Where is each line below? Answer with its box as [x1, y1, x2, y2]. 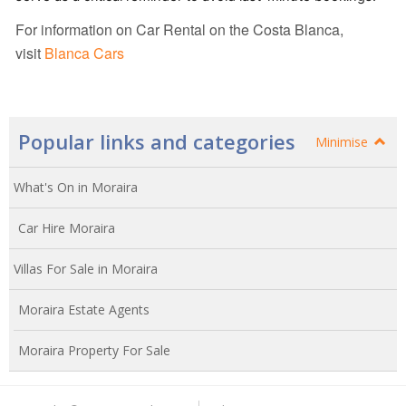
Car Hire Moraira [18, 218, 115, 237]
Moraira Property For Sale [18, 341, 170, 359]
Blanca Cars [44, 43, 124, 63]
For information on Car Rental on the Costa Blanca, [15, 19, 343, 40]
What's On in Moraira [14, 178, 138, 196]
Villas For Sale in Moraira [14, 259, 158, 277]
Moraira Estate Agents [18, 300, 150, 318]
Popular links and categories [18, 127, 295, 155]
